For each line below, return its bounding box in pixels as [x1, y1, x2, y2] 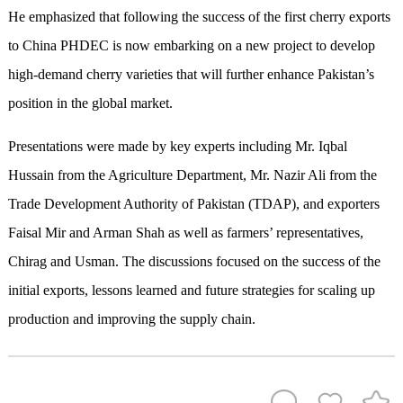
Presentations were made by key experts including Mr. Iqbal [7, 139, 347, 155]
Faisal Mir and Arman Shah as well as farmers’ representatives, [7, 225, 363, 241]
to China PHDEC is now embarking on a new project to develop [7, 38, 375, 54]
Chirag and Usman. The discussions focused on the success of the [7, 254, 381, 270]
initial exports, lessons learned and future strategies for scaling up [7, 282, 375, 299]
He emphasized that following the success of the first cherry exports [7, 9, 390, 25]
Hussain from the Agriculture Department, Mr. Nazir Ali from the [7, 167, 377, 184]
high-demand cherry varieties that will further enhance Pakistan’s [7, 67, 374, 83]
